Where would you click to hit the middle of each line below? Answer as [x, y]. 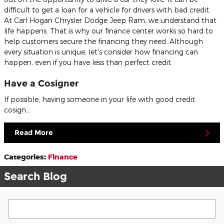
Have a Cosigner [41, 83]
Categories [24, 157]
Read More [34, 133]
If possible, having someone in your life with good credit [99, 99]
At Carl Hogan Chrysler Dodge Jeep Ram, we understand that [110, 20]
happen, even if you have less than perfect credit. [88, 62]
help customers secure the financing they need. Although [103, 41]
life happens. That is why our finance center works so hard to [108, 31]
